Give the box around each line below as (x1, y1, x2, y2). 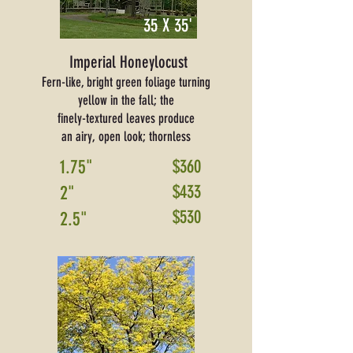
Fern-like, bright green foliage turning (42, 74, 210, 90)
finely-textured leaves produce (58, 110, 195, 126)
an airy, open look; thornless (61, 128, 191, 144)
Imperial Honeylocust (69, 52, 188, 72)
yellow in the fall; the (78, 92, 174, 108)
